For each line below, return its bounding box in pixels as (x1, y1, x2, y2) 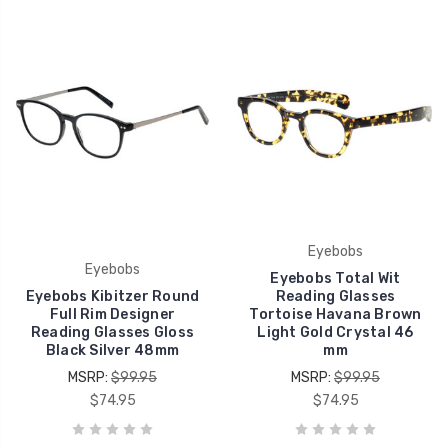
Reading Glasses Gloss (30, 323, 195, 341)
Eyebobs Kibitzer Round (25, 287, 200, 305)
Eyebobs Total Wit (270, 269, 401, 287)
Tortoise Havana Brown (249, 305, 422, 323)
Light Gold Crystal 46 (257, 323, 414, 341)
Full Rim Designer (49, 305, 176, 323)
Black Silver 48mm (45, 341, 180, 359)
